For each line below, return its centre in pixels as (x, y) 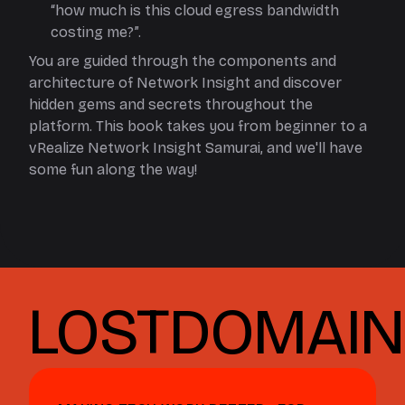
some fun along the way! (113, 170)
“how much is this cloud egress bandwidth (195, 10)
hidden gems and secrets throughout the (171, 104)
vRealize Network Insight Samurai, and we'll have (196, 148)
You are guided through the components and (183, 61)
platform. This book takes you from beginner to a (198, 126)
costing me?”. (96, 32)
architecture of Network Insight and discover (185, 83)
